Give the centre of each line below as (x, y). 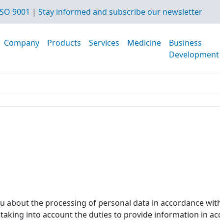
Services (104, 43)
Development (194, 55)
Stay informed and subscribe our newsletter (120, 12)
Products (64, 43)
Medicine (144, 43)
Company (22, 43)
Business (185, 43)
